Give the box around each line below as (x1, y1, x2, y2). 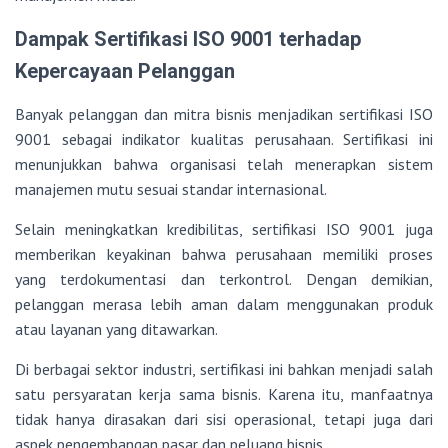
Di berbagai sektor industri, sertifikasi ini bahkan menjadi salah (15, 359, 433, 380)
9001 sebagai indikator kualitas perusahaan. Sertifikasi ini (15, 129, 433, 150)
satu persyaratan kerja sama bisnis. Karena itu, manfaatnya (15, 384, 433, 405)
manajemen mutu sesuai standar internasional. (15, 179, 327, 200)
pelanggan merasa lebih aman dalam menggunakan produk (15, 294, 433, 315)
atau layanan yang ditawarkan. (15, 319, 218, 340)
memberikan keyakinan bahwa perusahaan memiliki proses (15, 244, 433, 265)
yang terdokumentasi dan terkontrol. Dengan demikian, (15, 269, 433, 290)
